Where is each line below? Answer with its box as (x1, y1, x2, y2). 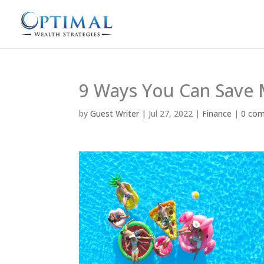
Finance (202, 108, 232, 119)
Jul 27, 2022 (148, 108, 193, 119)
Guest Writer (90, 108, 140, 119)
